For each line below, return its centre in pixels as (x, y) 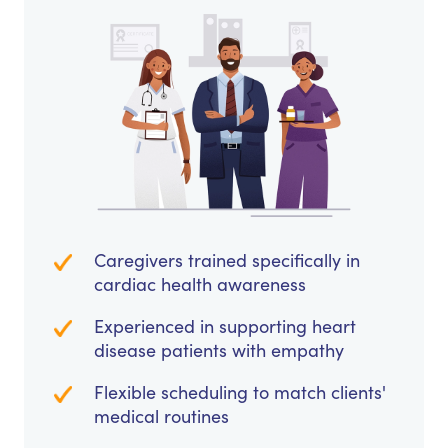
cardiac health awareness (200, 284)
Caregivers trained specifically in (227, 260)
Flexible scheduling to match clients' (240, 392)
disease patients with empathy (219, 350)
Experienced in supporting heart (225, 326)
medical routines (161, 416)
